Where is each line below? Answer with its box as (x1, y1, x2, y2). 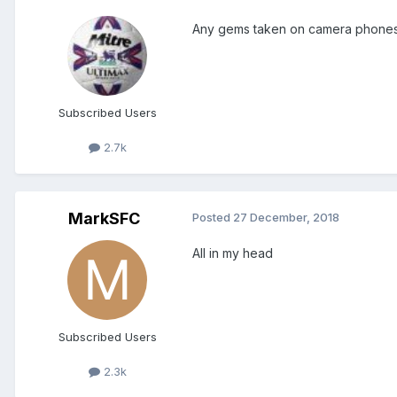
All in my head (192, 245, 273, 261)
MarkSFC (67, 209, 140, 229)
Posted (192, 210, 233, 225)
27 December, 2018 (233, 210, 339, 225)
